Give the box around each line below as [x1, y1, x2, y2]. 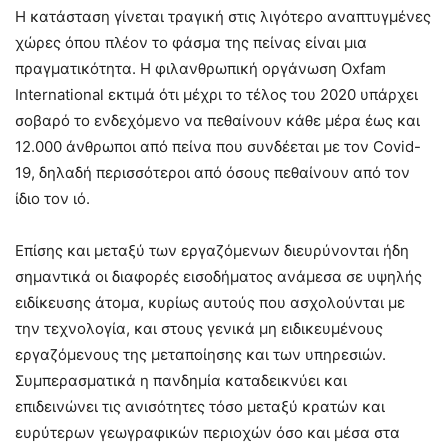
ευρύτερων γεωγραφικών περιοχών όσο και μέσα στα [15, 422, 400, 442]
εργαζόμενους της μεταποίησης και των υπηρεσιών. [15, 344, 386, 364]
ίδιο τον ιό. [15, 188, 90, 208]
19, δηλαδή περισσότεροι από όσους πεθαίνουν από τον [15, 162, 410, 182]
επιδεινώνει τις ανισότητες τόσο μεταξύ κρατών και [15, 396, 385, 416]
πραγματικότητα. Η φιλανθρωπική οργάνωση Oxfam [15, 58, 386, 78]
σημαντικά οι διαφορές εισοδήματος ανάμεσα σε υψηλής [15, 266, 422, 286]
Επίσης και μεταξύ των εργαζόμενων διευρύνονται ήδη [15, 240, 409, 260]
